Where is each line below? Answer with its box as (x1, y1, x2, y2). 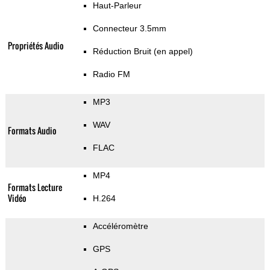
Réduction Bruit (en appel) (92, 46, 193, 57)
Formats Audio (7, 124, 57, 137)
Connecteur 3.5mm (92, 24, 166, 34)
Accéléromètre (92, 221, 148, 231)
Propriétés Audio (7, 39, 64, 52)
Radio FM (92, 69, 130, 80)
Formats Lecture (7, 181, 62, 194)
